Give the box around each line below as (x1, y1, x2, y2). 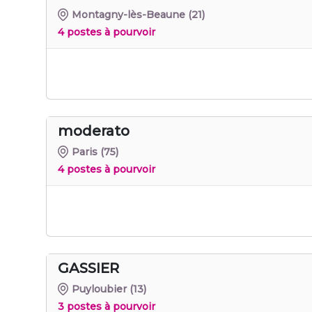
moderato (58, 122, 130, 139)
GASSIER (58, 259, 119, 276)
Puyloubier (72, 282, 127, 295)
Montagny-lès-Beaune (72, 8, 186, 21)
